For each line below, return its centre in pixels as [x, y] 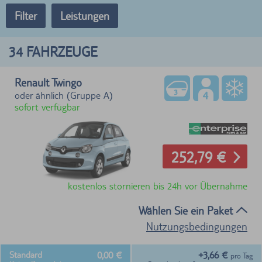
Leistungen [85, 16]
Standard [26, 254]
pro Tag [242, 256]
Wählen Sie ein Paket [187, 210]
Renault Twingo [48, 83]
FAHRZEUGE [62, 52]
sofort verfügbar [47, 107]
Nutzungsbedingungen [197, 226]
